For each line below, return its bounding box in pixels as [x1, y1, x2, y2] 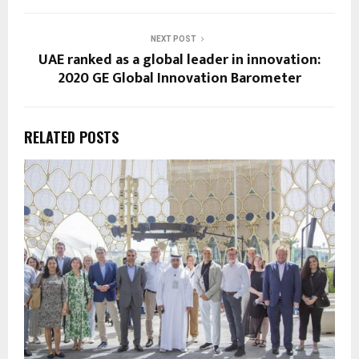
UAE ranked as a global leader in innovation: [38, 47, 321, 72]
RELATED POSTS [24, 126, 119, 147]
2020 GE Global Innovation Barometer [58, 66, 301, 91]
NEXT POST [150, 34, 196, 43]
